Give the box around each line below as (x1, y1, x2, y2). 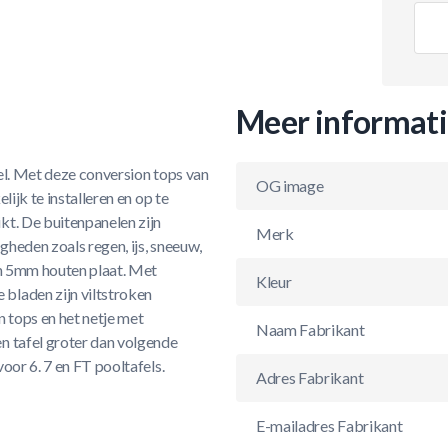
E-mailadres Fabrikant (256, 416, 403, 435)
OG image (256, 176, 324, 195)
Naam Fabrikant (256, 320, 365, 339)
